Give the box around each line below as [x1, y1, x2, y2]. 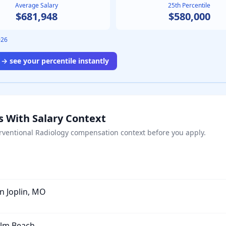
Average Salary [15, 1, 59, 10]
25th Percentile [168, 1, 211, 10]
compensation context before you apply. [69, 128, 206, 137]
